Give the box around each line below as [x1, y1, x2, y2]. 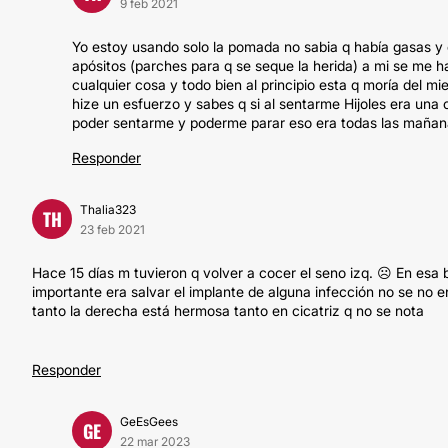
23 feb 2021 [80, 222, 145, 237]
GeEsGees [120, 414, 178, 429]
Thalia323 [80, 202, 136, 217]
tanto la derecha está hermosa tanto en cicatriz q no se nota [32, 302, 424, 319]
